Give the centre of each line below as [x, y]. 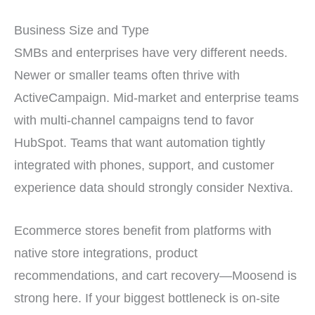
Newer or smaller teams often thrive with [127, 75]
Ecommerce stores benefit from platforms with [143, 230]
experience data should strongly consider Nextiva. [154, 187]
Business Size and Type [82, 30]
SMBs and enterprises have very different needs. [151, 52]
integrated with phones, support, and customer [144, 165]
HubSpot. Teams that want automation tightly [140, 142]
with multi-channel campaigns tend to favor [134, 120]
